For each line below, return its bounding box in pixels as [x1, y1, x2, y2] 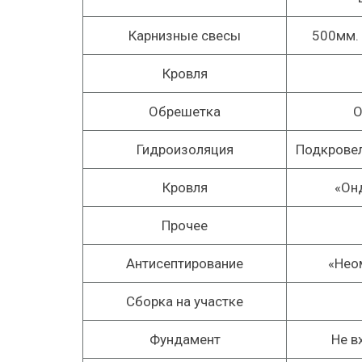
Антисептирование [126, 255, 243, 271]
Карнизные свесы [128, 27, 241, 44]
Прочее [162, 217, 208, 234]
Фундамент [149, 331, 221, 347]
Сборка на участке [126, 293, 243, 309]
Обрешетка [149, 103, 221, 120]
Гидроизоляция [136, 141, 234, 158]
